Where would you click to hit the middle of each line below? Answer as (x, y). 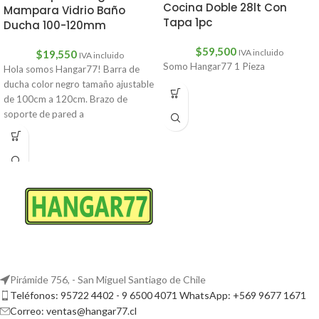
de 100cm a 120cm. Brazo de (66, 99)
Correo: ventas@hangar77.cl (73, 311)
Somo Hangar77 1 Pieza (214, 66)
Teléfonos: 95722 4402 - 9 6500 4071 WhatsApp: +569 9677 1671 (158, 296)
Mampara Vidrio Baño (64, 11)
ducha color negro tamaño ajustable (79, 84)
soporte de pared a (44, 114)
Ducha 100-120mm (55, 26)
